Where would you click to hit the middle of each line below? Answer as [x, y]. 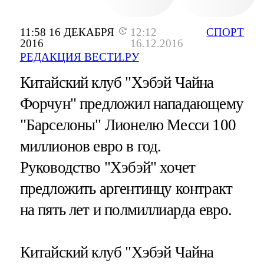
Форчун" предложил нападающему [131, 104]
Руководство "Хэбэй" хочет [108, 168]
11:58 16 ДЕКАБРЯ [67, 32]
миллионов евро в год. [90, 146]
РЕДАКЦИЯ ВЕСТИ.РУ [79, 57]
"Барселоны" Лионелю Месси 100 [128, 125]
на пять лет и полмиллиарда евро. [126, 210]
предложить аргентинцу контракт [126, 189]
